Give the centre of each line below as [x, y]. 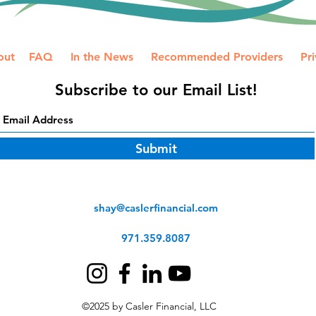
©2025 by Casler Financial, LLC [149, 306]
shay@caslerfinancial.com [156, 208]
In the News [102, 57]
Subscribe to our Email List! [156, 90]
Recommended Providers [217, 57]
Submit [156, 149]
